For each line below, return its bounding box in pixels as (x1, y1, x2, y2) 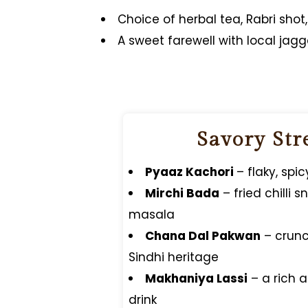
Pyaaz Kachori (144, 163, 236, 180)
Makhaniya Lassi (144, 269, 247, 287)
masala (128, 206, 175, 223)
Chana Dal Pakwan (144, 227, 261, 244)
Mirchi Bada (144, 184, 219, 201)
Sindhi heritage (128, 248, 219, 265)
